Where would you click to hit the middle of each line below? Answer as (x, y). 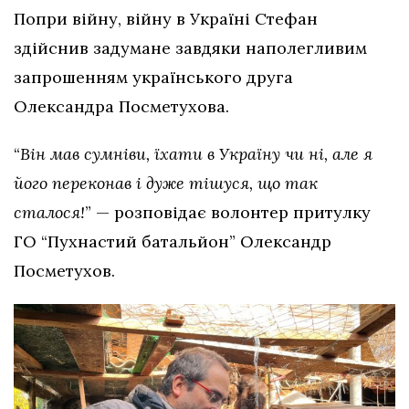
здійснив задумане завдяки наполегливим (190, 47)
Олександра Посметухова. (121, 106)
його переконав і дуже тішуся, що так (166, 183)
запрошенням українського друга (153, 77)
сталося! (49, 212)
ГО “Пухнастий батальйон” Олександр (173, 241)
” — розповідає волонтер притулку (228, 212)
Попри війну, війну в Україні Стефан (166, 18)
